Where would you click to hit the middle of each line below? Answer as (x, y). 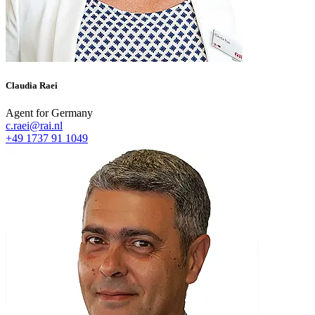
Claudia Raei (32, 85)
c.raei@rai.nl (34, 126)
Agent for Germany (49, 113)
